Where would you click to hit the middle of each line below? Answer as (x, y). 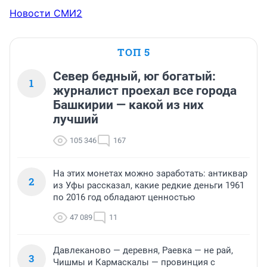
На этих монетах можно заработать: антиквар (150, 174)
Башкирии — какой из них (128, 105)
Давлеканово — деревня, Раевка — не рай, (143, 251)
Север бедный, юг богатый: (134, 77)
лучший (76, 119)
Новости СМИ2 (46, 13)
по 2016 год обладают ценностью (124, 198)
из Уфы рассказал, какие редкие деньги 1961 (149, 186)
